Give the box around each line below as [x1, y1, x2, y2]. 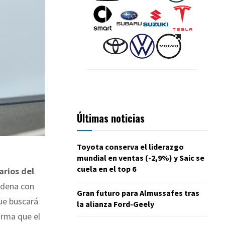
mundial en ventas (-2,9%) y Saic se [77, 152, 204, 163]
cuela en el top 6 [77, 163, 136, 174]
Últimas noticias [77, 110, 145, 126]
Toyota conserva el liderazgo [77, 141, 184, 152]
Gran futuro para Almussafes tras [77, 187, 199, 198]
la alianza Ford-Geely [77, 198, 154, 209]
